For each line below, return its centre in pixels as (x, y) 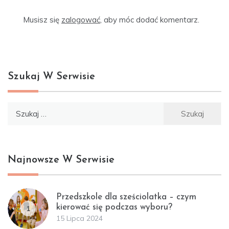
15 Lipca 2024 (79, 218)
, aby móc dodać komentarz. (150, 19)
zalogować (81, 19)
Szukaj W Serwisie (51, 76)
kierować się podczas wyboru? (114, 207)
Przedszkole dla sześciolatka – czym (126, 197)
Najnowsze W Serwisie (61, 160)
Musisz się (42, 19)
